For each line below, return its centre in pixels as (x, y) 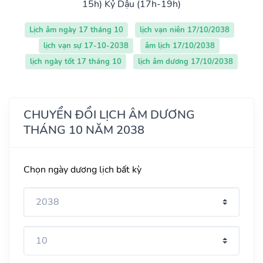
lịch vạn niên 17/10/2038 (184, 30)
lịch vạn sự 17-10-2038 (86, 45)
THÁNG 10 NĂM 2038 (84, 130)
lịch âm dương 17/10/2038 (186, 61)
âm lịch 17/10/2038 (180, 45)
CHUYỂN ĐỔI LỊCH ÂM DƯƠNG (109, 114)
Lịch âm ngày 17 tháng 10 (76, 30)
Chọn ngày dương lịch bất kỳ (82, 169)
